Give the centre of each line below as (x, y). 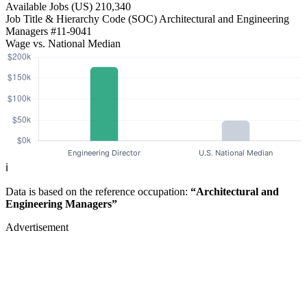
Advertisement (37, 228)
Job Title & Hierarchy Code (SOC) (81, 19)
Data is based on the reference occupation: (98, 192)
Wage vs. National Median (63, 44)
